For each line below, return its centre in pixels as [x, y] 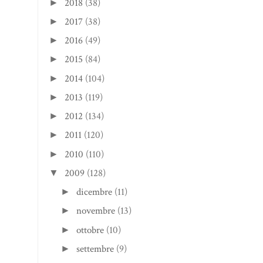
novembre [96, 211]
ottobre [90, 230]
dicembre [95, 192]
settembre [95, 249]
